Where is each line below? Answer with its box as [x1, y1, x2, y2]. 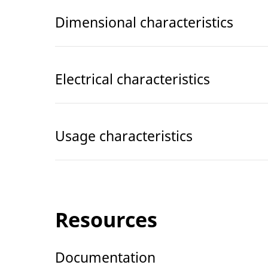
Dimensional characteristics [55, 12, 233, 32]
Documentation [55, 247, 156, 267]
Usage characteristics [55, 126, 193, 145]
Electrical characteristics [55, 69, 210, 89]
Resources [55, 205, 157, 233]
